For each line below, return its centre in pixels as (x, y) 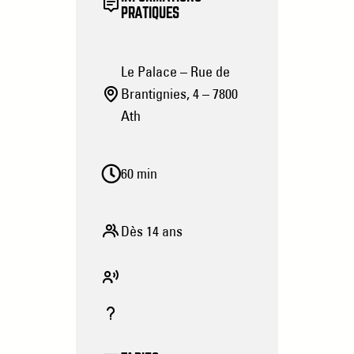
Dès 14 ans (152, 231)
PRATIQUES (150, 13)
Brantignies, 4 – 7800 (179, 94)
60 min (139, 173)
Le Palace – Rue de (175, 72)
